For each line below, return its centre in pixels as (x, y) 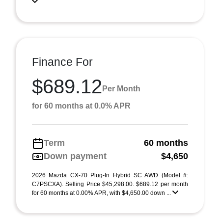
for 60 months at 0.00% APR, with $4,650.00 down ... (102, 193)
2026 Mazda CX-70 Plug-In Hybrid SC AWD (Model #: (110, 175)
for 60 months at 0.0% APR (81, 106)
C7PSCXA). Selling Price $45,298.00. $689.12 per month (110, 184)
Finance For (62, 62)
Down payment (75, 156)
